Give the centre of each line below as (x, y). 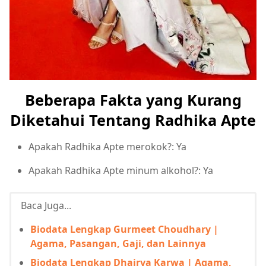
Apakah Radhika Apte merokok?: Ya (107, 147)
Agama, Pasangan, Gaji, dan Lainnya (118, 244)
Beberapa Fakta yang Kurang (133, 100)
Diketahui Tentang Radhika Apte (133, 120)
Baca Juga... (46, 206)
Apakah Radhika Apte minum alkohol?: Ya (121, 171)
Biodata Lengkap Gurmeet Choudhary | (124, 229)
